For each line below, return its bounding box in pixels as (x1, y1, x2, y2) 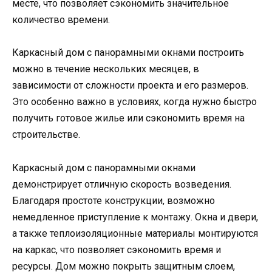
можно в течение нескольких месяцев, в (12, 63, 199, 75)
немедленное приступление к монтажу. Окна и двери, (12, 211, 258, 223)
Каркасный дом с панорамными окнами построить (12, 47, 244, 59)
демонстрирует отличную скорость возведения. (12, 178, 231, 190)
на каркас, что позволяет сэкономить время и (12, 243, 221, 256)
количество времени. (12, 14, 110, 26)
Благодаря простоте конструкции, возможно (12, 194, 215, 206)
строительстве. (12, 129, 80, 141)
